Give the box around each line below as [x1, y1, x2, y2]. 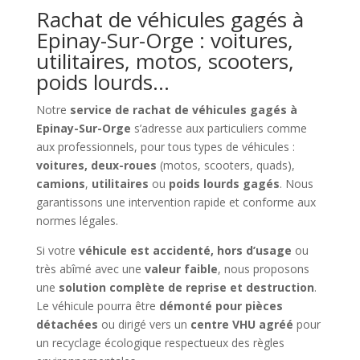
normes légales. [35, 212, 118, 228]
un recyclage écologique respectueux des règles [35, 334, 284, 350]
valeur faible [144, 260, 218, 276]
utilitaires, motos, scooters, [35, 46, 294, 76]
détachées [35, 316, 98, 332]
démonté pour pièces [158, 297, 283, 313]
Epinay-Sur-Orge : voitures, [35, 25, 293, 55]
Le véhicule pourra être [35, 297, 159, 313]
